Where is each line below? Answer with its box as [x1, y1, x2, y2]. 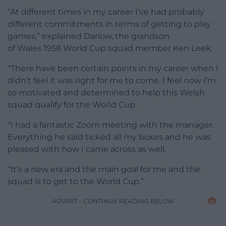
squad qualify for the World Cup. [8, 100, 137, 110]
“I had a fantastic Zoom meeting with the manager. [8, 120, 214, 130]
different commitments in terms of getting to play [8, 19, 211, 29]
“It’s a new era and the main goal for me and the [8, 164, 200, 175]
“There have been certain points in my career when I [8, 64, 218, 74]
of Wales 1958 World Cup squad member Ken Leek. [8, 43, 212, 53]
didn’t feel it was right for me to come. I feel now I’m [8, 76, 216, 86]
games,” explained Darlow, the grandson [8, 31, 169, 41]
